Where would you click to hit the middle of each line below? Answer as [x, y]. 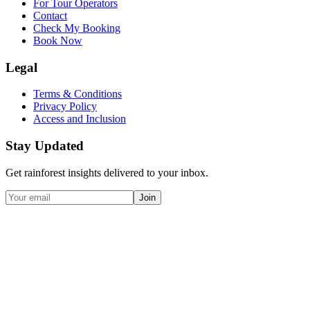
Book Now [58, 40]
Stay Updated [45, 146]
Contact [50, 15]
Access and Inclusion [80, 119]
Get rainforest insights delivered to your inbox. [107, 172]
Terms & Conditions [77, 94]
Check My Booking [77, 28]
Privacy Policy [65, 107]
